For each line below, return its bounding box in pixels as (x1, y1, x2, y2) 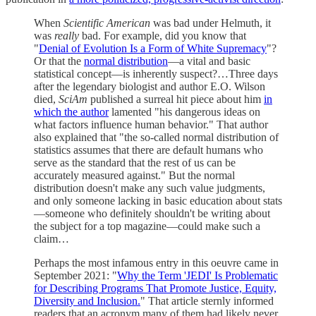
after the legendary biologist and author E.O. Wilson (34, 80, 265, 92)
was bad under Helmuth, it (153, 16, 271, 29)
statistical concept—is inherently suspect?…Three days (34, 67, 278, 80)
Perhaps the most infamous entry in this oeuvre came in (34, 256, 279, 269)
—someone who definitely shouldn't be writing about (34, 207, 270, 219)
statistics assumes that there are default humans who (34, 143, 263, 156)
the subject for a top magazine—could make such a (34, 219, 260, 232)
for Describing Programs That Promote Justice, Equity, (34, 281, 276, 294)
